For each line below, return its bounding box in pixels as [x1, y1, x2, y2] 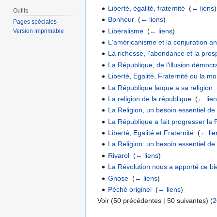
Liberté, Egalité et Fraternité [108, 129, 194, 137]
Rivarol [108, 151, 130, 159]
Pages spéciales [13, 18, 57, 26]
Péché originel [108, 186, 152, 194]
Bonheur [108, 15, 135, 24]
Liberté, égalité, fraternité [108, 4, 186, 12]
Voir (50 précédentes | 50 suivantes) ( [97, 197, 213, 205]
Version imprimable [13, 28, 64, 35]
